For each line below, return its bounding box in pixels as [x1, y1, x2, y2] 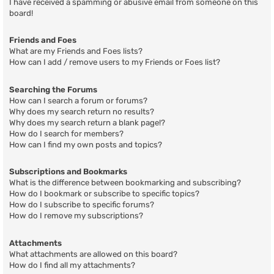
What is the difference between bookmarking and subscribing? [9, 178, 241, 188]
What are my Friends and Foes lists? [9, 46, 143, 56]
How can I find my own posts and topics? [9, 139, 162, 149]
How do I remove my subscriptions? [9, 211, 143, 221]
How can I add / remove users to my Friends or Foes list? [9, 57, 220, 67]
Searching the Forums [9, 84, 97, 94]
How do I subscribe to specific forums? [9, 200, 154, 210]
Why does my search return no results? [9, 106, 154, 116]
